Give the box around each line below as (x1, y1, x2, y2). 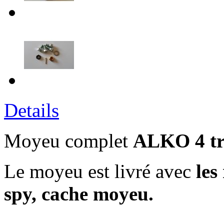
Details (4, 99, 59, 121)
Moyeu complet (4, 130, 133, 151)
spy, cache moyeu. (4, 183, 153, 204)
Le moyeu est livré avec (4, 160, 196, 182)
